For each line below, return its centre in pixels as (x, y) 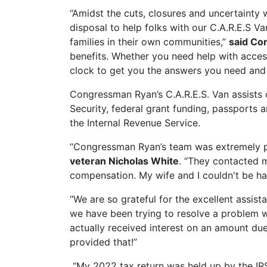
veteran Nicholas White (124, 161)
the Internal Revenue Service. (136, 123)
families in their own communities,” (149, 42)
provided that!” (103, 242)
